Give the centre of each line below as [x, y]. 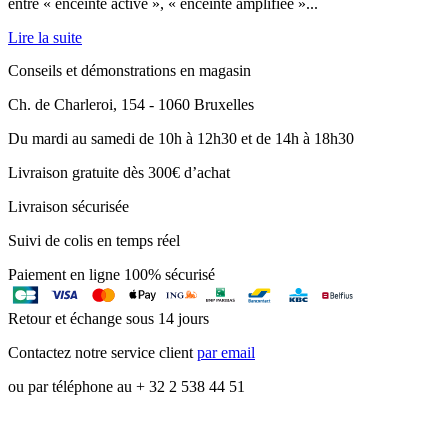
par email [226, 353]
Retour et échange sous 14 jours [108, 319]
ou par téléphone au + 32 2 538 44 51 [126, 387]
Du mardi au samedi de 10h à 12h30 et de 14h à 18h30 [181, 139]
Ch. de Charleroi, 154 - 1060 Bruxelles [131, 105]
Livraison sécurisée [68, 207]
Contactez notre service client [102, 353]
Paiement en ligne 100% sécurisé [111, 275]
